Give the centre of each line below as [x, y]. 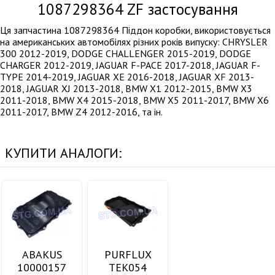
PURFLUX [128, 254]
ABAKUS [42, 254]
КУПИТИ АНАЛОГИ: [63, 153]
